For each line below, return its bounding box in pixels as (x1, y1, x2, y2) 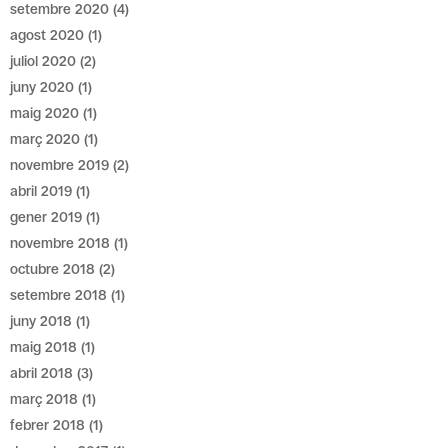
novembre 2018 (10, 235, 111, 251)
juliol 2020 (10, 53, 77, 69)
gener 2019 (10, 209, 83, 225)
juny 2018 (10, 313, 73, 329)
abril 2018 (10, 365, 74, 381)
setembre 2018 (10, 287, 108, 303)
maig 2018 (10, 339, 78, 355)
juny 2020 (10, 79, 75, 95)
